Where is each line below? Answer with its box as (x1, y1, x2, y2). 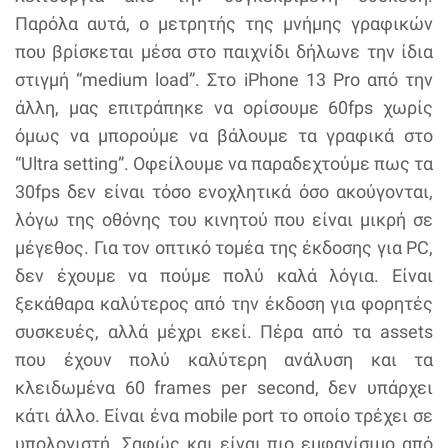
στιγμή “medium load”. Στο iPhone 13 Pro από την (15, 68, 433, 90)
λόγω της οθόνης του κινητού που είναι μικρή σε (15, 208, 433, 230)
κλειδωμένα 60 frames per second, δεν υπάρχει (15, 376, 433, 398)
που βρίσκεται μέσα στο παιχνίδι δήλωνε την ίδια (15, 40, 433, 62)
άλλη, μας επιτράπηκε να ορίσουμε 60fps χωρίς (15, 96, 433, 118)
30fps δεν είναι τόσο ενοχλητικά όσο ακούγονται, (15, 180, 433, 202)
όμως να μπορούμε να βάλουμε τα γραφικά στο (15, 124, 433, 146)
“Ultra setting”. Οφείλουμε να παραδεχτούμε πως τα (15, 152, 433, 174)
